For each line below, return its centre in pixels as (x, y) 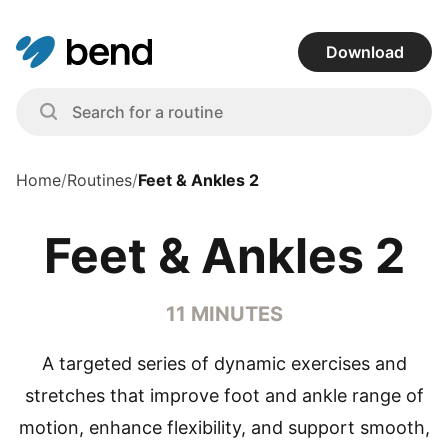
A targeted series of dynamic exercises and (224, 363)
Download (365, 52)
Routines (99, 180)
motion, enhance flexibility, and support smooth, (224, 427)
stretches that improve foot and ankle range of (224, 395)
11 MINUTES (224, 314)
